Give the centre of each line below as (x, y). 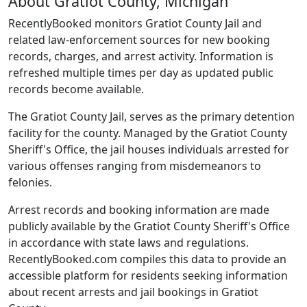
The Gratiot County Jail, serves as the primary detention (151, 116)
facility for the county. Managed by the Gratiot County (148, 133)
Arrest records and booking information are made (139, 209)
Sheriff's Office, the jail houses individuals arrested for (149, 149)
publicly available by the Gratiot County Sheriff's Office (149, 226)
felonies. (30, 182)
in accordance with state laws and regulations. (128, 242)
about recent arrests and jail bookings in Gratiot (133, 292)
